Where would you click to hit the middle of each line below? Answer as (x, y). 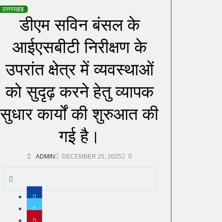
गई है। (79, 136)
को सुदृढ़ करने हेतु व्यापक (79, 91)
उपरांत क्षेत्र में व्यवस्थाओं (79, 69)
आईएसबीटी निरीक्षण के (79, 47)
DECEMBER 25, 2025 (91, 156)
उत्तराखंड (13, 9)
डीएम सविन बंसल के (79, 25)
